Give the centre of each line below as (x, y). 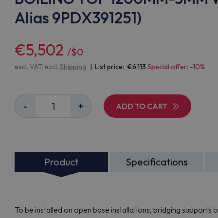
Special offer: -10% (176, 67)
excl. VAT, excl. (37, 67)
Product (61, 162)
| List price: (107, 67)
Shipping (73, 67)
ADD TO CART (142, 106)
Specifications (156, 162)
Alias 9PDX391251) (78, 18)
